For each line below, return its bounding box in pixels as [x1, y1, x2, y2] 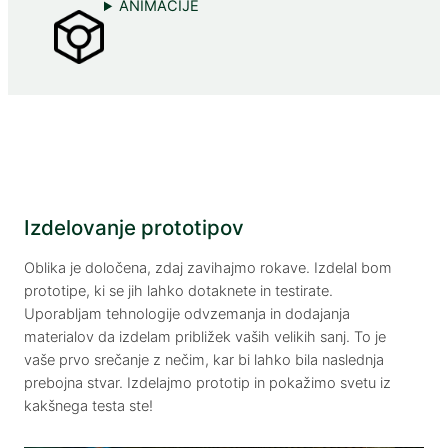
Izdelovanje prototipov [24, 214, 244, 240]
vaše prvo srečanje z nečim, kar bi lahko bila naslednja [24, 351, 384, 370]
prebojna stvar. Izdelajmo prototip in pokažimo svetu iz [24, 374, 391, 393]
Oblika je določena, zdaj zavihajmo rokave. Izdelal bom [24, 259, 392, 278]
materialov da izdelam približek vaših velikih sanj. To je [24, 328, 386, 347]
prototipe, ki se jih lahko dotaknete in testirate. [24, 282, 333, 301]
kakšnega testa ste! [24, 397, 153, 416]
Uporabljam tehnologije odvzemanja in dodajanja [24, 305, 350, 324]
